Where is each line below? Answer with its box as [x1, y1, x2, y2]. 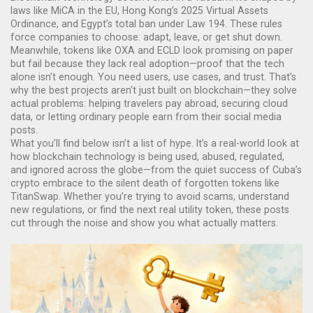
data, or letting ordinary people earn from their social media [10, 111, 282, 122]
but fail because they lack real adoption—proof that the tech [10, 58, 284, 69]
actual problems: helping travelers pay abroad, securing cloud [10, 98, 288, 109]
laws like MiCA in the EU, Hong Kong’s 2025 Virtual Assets [10, 5, 268, 16]
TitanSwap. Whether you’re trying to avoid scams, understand [10, 191, 289, 202]
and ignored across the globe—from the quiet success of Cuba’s [10, 164, 302, 175]
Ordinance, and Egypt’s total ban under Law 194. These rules [10, 18, 282, 29]
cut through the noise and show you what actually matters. [10, 217, 278, 228]
